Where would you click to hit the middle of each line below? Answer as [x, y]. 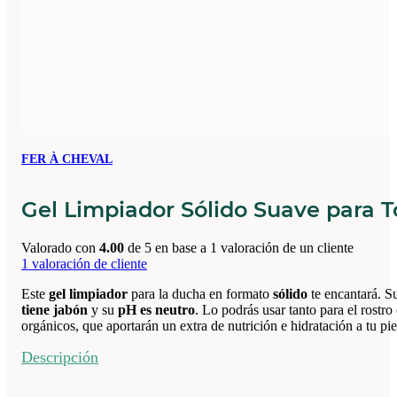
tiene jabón [54, 309]
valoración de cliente [88, 263]
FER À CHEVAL [67, 159]
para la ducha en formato [200, 293]
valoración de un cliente [285, 247]
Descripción [60, 357]
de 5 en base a [167, 247]
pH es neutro [156, 309]
